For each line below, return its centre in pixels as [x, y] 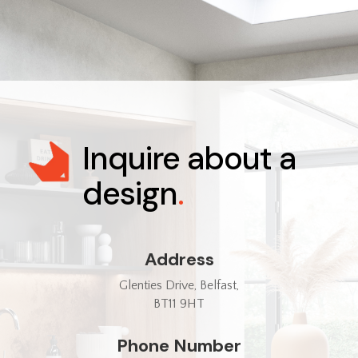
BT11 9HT [179, 304]
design [130, 194]
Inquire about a [189, 159]
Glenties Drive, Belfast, [179, 286]
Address [179, 260]
